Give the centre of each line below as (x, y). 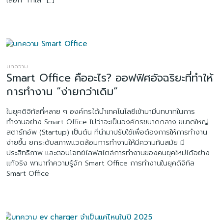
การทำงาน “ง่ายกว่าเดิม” (62, 91)
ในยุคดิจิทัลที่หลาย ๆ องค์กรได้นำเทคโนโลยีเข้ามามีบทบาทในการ (101, 111)
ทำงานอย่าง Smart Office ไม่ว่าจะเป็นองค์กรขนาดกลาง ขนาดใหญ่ (108, 122)
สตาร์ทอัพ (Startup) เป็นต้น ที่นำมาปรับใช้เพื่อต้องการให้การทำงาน (107, 132)
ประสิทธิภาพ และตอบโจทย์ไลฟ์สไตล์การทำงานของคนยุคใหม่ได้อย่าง (108, 152)
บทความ (17, 66)
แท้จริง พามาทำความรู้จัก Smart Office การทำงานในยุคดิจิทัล (101, 163)
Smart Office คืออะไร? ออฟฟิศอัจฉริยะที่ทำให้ (110, 78)
